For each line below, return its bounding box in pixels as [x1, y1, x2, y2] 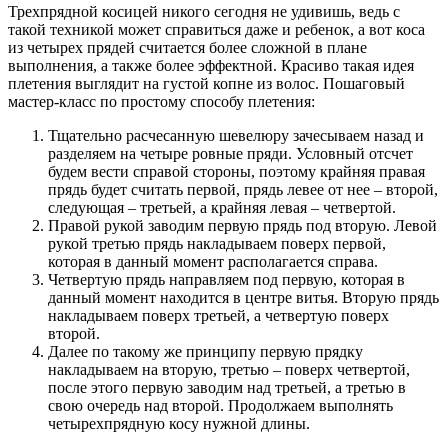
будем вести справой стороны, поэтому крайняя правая [48, 162, 425, 180]
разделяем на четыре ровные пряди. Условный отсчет [48, 144, 413, 162]
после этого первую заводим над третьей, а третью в [48, 378, 406, 396]
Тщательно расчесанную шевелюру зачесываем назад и [48, 126, 424, 144]
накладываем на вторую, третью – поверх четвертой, [48, 360, 410, 378]
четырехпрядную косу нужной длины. [48, 414, 310, 432]
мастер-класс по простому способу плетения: [8, 92, 315, 110]
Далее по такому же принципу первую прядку [48, 342, 363, 360]
